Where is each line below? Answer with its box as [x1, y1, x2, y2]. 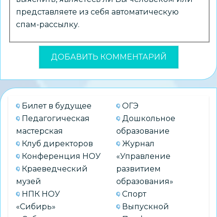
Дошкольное [122, 113, 175, 123]
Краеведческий [22, 164, 88, 173]
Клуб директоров [22, 139, 93, 148]
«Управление [116, 151, 170, 161]
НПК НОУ [22, 189, 60, 199]
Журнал [122, 139, 155, 148]
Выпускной [122, 201, 169, 211]
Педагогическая [22, 113, 90, 123]
